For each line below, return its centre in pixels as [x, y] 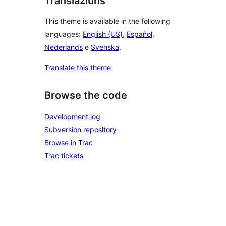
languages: [64, 34]
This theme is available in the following [107, 21]
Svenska [105, 47]
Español [139, 34]
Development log [72, 116]
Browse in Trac [69, 143]
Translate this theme [78, 68]
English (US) [103, 34]
